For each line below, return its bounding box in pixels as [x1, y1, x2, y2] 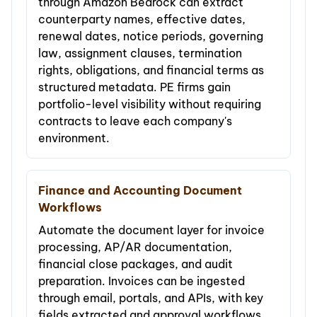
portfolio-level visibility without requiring [38, 97, 261, 112]
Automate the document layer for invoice [38, 223, 265, 238]
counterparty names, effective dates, [38, 12, 246, 27]
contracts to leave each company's [38, 114, 232, 129]
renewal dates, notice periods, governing [38, 29, 263, 44]
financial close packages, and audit [38, 257, 233, 272]
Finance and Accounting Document [38, 183, 242, 198]
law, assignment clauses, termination [38, 46, 242, 61]
